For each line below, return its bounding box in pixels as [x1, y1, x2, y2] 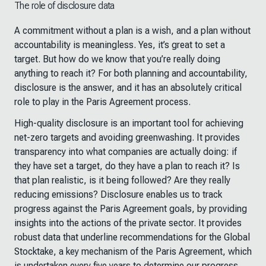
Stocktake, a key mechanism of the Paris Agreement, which [14, 246, 252, 257]
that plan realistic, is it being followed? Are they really [14, 175, 230, 186]
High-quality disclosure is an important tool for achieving [14, 118, 243, 129]
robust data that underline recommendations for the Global [14, 232, 250, 243]
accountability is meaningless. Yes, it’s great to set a [14, 39, 225, 50]
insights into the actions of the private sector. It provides [14, 217, 242, 229]
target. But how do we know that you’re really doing [14, 53, 220, 65]
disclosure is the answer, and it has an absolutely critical [14, 82, 242, 93]
